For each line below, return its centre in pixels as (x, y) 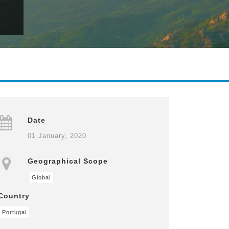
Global (41, 177)
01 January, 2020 (57, 136)
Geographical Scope (68, 161)
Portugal (14, 212)
